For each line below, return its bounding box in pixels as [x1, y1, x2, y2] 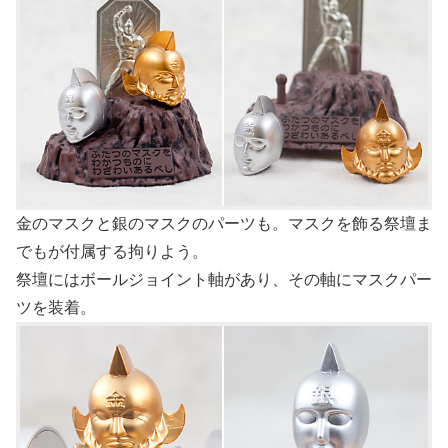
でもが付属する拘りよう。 [16, 242, 208, 260]
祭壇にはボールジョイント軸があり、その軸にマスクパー [16, 270, 432, 288]
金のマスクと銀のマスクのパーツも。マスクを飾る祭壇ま [16, 214, 432, 232]
